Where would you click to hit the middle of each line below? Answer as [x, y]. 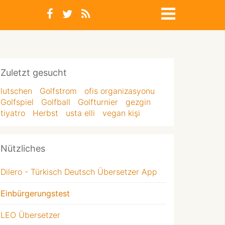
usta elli [80, 113]
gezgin [138, 102]
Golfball [56, 102]
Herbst [45, 113]
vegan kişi [121, 113]
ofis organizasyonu [120, 91]
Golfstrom [58, 91]
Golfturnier [98, 102]
